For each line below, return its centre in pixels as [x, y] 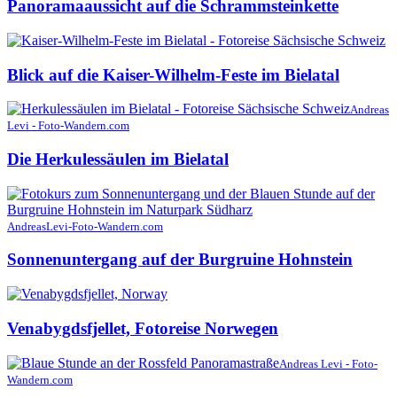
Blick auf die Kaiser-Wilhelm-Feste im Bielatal [173, 74]
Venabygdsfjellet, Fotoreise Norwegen [143, 328]
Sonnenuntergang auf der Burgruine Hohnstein [180, 260]
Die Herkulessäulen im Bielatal [118, 160]
